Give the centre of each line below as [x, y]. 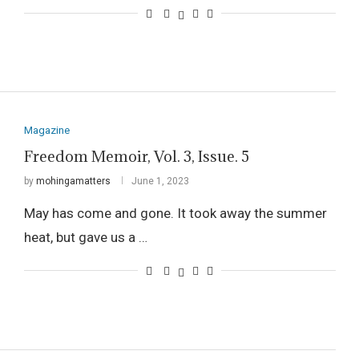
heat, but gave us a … [85, 238]
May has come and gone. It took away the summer [175, 214]
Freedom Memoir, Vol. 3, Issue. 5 [136, 157]
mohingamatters [73, 182]
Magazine [46, 131]
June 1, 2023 [160, 182]
